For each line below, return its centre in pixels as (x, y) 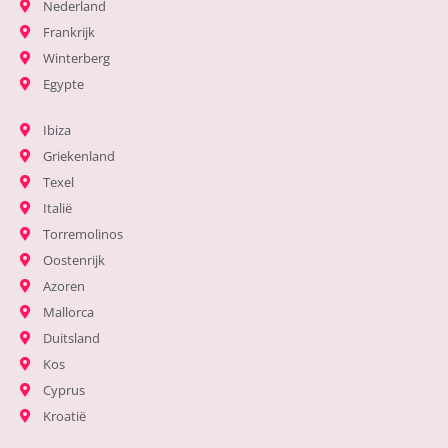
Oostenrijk (73, 260)
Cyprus (63, 390)
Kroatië (64, 416)
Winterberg (76, 58)
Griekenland (78, 156)
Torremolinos (82, 234)
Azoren (63, 286)
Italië (57, 208)
